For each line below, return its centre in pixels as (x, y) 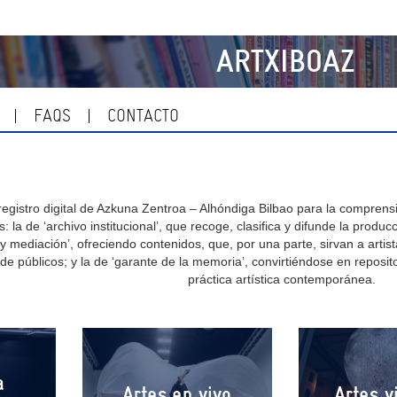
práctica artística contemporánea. (281, 279)
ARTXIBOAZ (285, 61)
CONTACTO (143, 116)
